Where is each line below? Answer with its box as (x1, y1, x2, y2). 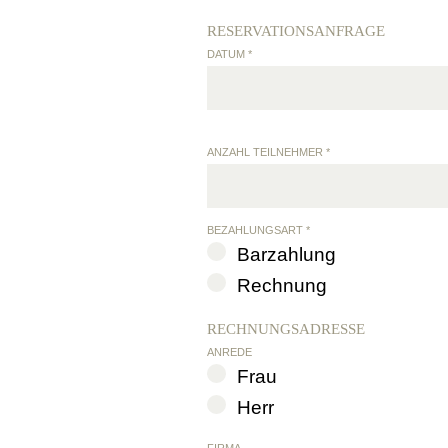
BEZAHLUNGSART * (207, 224, 310, 236)
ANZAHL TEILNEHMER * (207, 146, 330, 158)
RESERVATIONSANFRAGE (207, 23, 385, 39)
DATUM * (207, 48, 252, 60)
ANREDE (207, 346, 252, 358)
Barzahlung (237, 244, 336, 265)
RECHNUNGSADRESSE (207, 321, 365, 337)
